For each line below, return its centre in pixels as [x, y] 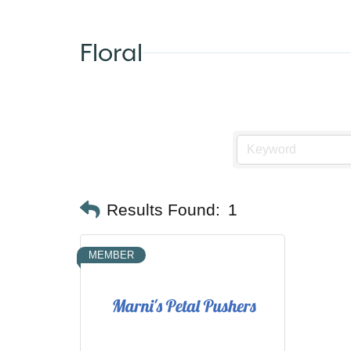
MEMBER [111, 255]
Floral [111, 52]
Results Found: [163, 210]
